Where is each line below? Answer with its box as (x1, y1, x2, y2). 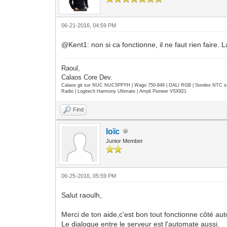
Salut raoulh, (61, 191, 102, 199)
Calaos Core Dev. (61, 73, 113, 81)
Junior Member (106, 137, 143, 144)
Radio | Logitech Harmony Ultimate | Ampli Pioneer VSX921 (61, 88, 187, 94)
